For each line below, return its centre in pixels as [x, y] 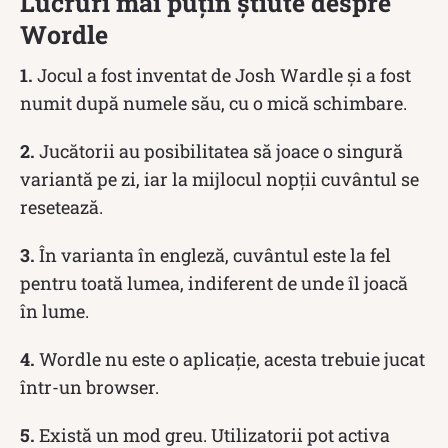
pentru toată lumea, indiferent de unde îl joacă [214, 282]
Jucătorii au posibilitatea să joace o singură [219, 150]
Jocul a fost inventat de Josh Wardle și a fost [224, 74]
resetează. [61, 206]
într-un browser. [89, 386]
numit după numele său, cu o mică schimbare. [213, 102]
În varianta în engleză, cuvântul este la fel [213, 254]
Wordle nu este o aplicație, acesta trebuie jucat [230, 358]
